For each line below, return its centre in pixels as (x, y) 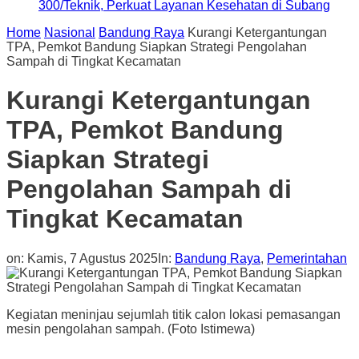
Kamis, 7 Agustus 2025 (93, 258)
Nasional (70, 32)
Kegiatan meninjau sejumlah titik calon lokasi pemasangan (173, 314)
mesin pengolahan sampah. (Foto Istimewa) (131, 329)
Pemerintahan (307, 258)
